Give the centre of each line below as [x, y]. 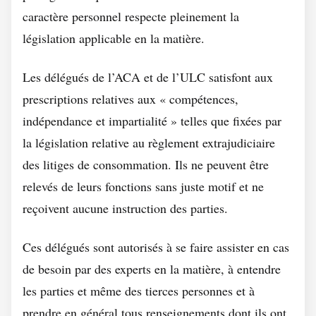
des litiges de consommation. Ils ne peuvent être [146, 164]
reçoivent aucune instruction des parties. [125, 208]
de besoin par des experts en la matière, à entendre [152, 269]
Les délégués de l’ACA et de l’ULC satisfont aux [148, 77]
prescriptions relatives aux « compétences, [130, 99]
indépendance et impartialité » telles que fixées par [152, 121]
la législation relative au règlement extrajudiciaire [149, 142]
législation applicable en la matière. [114, 38]
